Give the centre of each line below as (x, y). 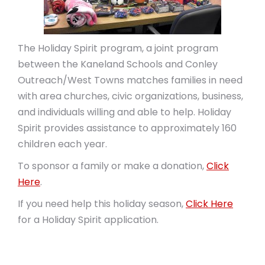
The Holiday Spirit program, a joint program (118, 48)
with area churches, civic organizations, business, (130, 96)
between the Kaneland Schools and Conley (118, 64)
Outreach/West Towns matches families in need (130, 80)
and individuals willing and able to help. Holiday (125, 112)
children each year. (62, 144)
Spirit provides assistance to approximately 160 (127, 128)
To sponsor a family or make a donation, (112, 166)
